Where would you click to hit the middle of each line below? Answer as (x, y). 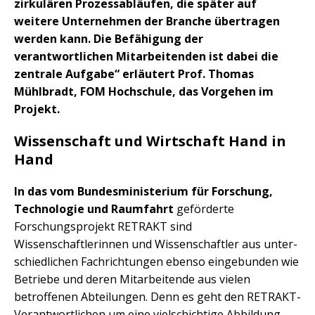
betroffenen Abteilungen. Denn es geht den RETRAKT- (157, 297)
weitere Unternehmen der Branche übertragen (147, 21)
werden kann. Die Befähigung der (109, 39)
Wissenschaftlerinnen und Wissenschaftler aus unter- (156, 244)
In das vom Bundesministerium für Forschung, (143, 192)
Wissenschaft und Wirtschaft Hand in (150, 141)
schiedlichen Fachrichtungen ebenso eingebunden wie (156, 262)
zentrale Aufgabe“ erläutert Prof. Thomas (134, 74)
